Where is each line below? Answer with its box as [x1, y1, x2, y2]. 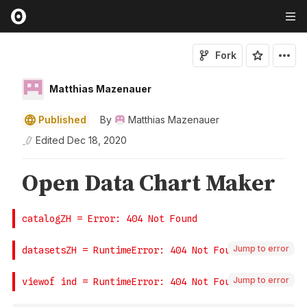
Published [38, 114, 86, 125]
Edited [36, 134, 64, 146]
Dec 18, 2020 [67, 134, 127, 146]
